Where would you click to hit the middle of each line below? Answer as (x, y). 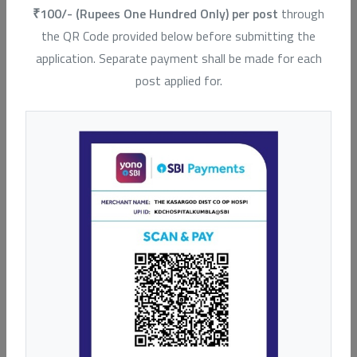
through (301, 14)
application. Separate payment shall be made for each (178, 59)
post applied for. (178, 81)
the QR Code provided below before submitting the (178, 36)
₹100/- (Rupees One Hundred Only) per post (155, 14)
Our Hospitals (178, 37)
